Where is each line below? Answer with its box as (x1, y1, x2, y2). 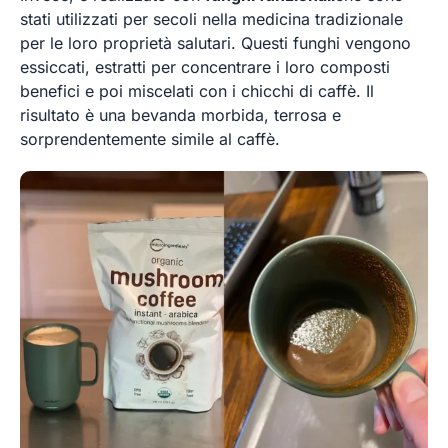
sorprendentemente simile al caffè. (20, 128, 280, 149)
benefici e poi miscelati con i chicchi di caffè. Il (20, 80, 374, 101)
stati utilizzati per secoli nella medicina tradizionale (20, 8, 403, 29)
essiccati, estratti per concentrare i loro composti (20, 56, 390, 77)
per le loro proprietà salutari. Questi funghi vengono (20, 32, 411, 53)
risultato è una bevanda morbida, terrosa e (20, 104, 341, 125)
